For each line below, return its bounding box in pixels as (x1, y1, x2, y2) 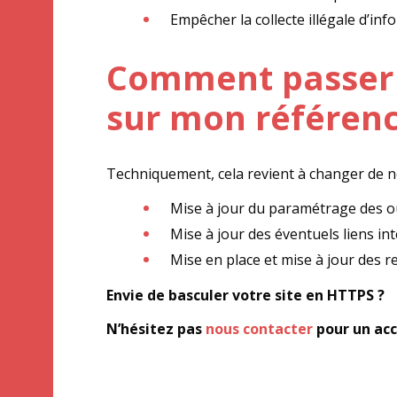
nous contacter (206, 319, 313, 339)
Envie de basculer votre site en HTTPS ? (106, 285, 385, 305)
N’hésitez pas (106, 319, 206, 339)
